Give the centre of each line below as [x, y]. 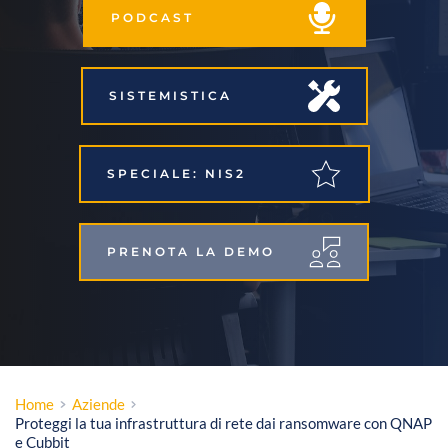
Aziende [98, 403]
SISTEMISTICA [203, 96]
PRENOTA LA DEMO [203, 252]
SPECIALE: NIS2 [203, 174]
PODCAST [203, 18]
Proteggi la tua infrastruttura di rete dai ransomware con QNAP [223, 422]
